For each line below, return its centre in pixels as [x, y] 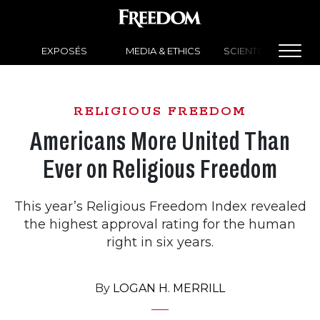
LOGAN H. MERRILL [169, 288]
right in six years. [160, 242]
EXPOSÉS [64, 50]
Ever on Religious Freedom [160, 169]
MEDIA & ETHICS [163, 50]
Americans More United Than [160, 141]
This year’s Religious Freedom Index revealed [160, 206]
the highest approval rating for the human [160, 224]
